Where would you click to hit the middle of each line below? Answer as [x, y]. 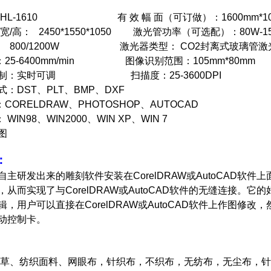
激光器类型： [150, 46]
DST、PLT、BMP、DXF [71, 90]
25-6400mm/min [65, 61]
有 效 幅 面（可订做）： [169, 17]
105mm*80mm [224, 61]
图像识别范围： [159, 61]
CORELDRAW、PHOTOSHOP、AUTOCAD [102, 104]
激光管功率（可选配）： [186, 32]
